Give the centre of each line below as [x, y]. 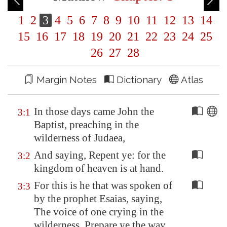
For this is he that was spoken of [103, 185]
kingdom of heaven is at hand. [99, 168]
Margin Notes [69, 80]
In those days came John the [94, 111]
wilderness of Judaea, [80, 138]
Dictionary [141, 80]
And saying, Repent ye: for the [100, 155]
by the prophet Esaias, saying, [98, 199]
